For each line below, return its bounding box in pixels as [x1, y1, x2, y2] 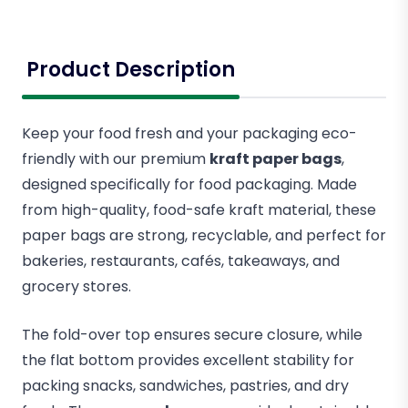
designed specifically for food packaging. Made [22, 174, 357, 196]
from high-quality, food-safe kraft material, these [22, 199, 376, 221]
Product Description [26, 56, 235, 85]
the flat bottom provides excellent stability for [22, 350, 354, 372]
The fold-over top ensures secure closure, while [22, 324, 362, 346]
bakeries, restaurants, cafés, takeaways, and [22, 250, 340, 272]
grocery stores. [22, 276, 131, 298]
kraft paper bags [209, 148, 342, 170]
